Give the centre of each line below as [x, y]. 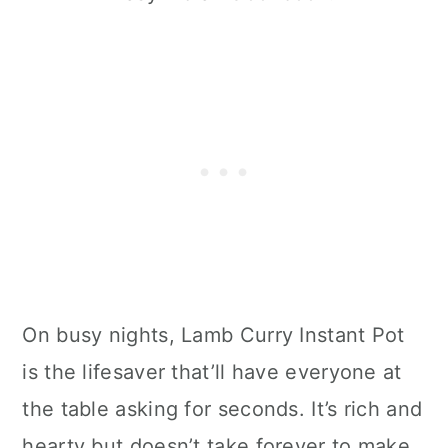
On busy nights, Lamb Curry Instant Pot [213, 335]
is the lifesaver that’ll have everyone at [212, 372]
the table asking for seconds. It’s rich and [222, 409]
